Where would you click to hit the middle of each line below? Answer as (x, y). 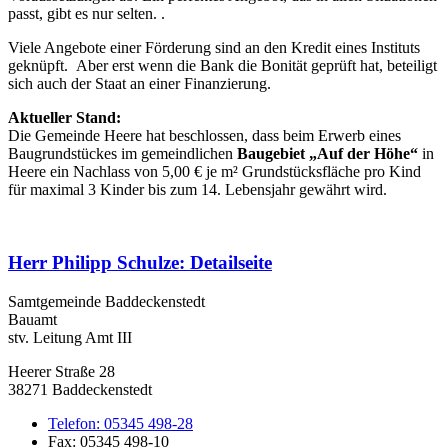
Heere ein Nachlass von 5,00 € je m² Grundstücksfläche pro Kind (214, 172)
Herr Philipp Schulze (93, 262)
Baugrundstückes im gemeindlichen (122, 154)
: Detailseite (225, 262)
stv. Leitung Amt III (70, 337)
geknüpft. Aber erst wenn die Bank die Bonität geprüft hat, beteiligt (222, 66)
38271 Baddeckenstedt (80, 389)
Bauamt (32, 319)
